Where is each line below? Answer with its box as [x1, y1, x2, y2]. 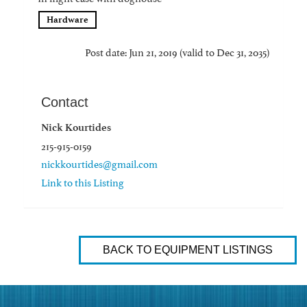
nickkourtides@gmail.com [41, 155, 158, 171]
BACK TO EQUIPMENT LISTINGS [103, 244, 273, 256]
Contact [41, 95, 88, 110]
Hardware [47, 14, 88, 25]
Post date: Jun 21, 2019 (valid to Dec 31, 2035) [85, 43, 269, 59]
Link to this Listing [41, 173, 124, 189]
